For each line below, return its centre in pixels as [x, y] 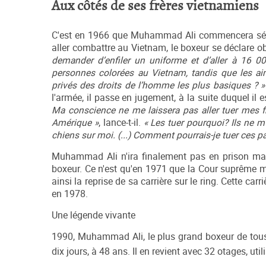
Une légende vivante [94, 215]
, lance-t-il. [121, 122]
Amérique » [75, 122]
